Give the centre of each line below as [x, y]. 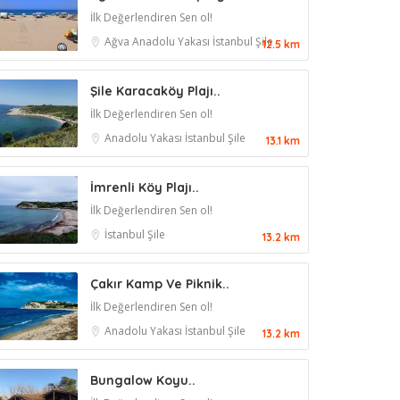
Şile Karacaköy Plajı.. [155, 91]
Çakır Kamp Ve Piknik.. [160, 284]
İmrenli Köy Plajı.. [145, 187]
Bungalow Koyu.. [143, 380]
